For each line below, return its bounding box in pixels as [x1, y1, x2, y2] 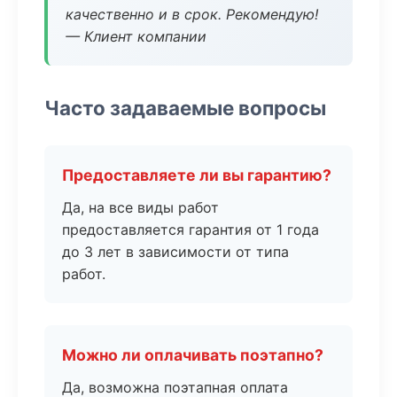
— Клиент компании [66, 27, 206, 45]
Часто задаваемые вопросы [44, 96, 326, 120]
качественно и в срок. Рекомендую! [66, 5, 318, 23]
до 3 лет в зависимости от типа [62, 243, 289, 261]
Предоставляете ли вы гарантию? [62, 166, 331, 184]
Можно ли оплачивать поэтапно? [62, 346, 323, 364]
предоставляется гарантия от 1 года [62, 221, 319, 238]
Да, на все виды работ [62, 198, 219, 216]
